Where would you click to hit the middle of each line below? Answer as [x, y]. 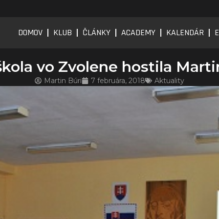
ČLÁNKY [97, 32]
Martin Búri [63, 80]
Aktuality [169, 80]
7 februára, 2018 [118, 80]
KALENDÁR [185, 32]
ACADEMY [138, 32]
